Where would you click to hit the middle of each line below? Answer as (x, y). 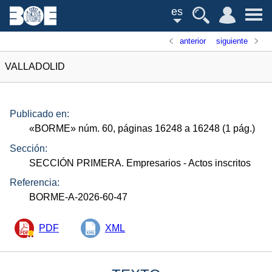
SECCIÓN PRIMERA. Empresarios (105, 163)
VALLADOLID (35, 66)
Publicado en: (39, 114)
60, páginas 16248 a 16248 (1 (167, 129)
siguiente (232, 41)
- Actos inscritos (216, 163)
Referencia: (35, 183)
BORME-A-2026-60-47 (79, 197)
